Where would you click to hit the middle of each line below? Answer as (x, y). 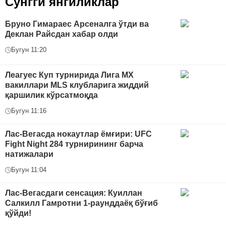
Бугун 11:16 (29, 111)
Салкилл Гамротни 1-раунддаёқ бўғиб (81, 203)
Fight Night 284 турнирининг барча (74, 144)
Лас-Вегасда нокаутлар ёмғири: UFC (78, 134)
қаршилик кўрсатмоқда (51, 95)
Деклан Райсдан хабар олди (62, 34)
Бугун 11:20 (29, 50)
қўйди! (18, 213)
